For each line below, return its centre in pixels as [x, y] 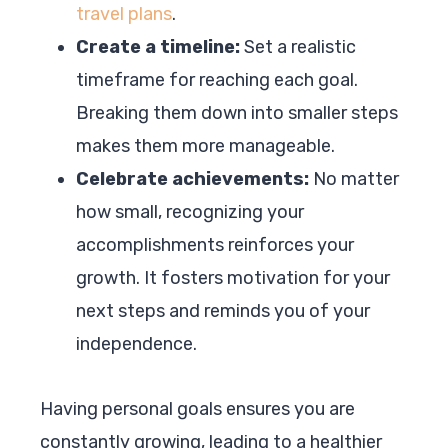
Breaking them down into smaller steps [237, 112]
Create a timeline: [158, 46]
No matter [354, 178]
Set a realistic [298, 46]
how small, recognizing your [190, 211]
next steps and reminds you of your [223, 310]
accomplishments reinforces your [215, 244]
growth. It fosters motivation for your [233, 277]
